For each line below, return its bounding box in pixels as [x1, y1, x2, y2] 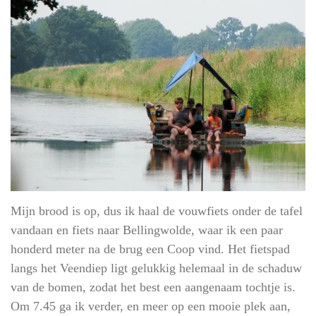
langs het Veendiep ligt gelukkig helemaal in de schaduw [11, 260, 302, 275]
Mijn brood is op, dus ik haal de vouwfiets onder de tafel [11, 203, 303, 218]
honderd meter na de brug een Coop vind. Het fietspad [11, 241, 290, 256]
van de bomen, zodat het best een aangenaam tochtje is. [11, 279, 296, 294]
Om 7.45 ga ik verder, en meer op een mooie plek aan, [11, 298, 291, 313]
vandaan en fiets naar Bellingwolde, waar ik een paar [11, 222, 283, 237]
